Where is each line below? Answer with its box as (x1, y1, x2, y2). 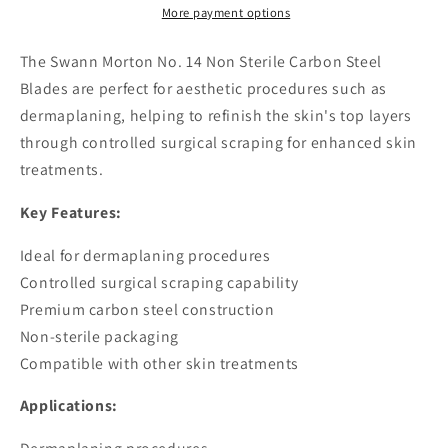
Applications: (19, 395, 118, 417)
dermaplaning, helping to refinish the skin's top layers (19, 105, 412, 127)
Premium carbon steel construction (19, 298, 275, 320)
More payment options (161, 3, 291, 21)
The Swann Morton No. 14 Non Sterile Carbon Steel (19, 51, 382, 73)
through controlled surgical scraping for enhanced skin (19, 132, 417, 154)
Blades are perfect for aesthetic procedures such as (19, 78, 387, 100)
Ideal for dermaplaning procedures (19, 244, 271, 266)
